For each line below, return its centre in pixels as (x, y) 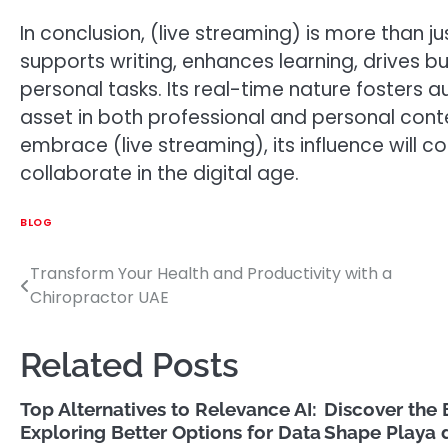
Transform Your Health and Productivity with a (211, 273)
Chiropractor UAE (99, 297)
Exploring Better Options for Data (170, 431)
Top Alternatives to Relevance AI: (168, 408)
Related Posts (129, 364)
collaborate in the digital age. (159, 174)
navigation (80, 314)
